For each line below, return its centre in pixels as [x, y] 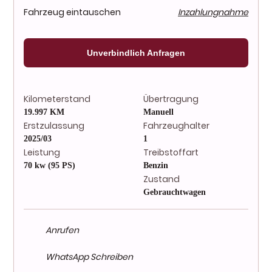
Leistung [42, 153]
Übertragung [171, 99]
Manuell [158, 112]
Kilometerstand [57, 99]
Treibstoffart [171, 153]
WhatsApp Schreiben [89, 257]
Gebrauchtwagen [175, 192]
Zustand [161, 179]
